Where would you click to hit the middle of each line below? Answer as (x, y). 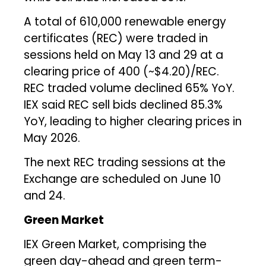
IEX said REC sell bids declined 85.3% (123, 104)
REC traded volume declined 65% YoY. (129, 88)
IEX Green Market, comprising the (115, 244)
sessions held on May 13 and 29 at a (124, 55)
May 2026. (52, 138)
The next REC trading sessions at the (125, 162)
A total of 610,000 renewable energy (125, 21)
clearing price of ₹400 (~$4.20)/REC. (122, 71)
